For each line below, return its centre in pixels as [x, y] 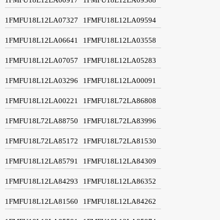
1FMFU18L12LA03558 [120, 40]
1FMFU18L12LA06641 [41, 40]
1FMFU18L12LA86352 [120, 181]
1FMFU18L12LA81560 [41, 201]
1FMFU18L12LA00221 [41, 100]
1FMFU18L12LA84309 [120, 161]
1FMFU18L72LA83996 [120, 121]
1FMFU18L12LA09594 [120, 20]
